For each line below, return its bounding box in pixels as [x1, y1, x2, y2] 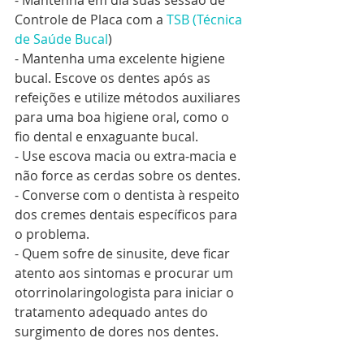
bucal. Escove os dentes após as [15, 69, 214, 88]
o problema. [15, 225, 89, 244]
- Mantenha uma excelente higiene [15, 50, 228, 68]
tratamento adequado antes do [15, 303, 211, 322]
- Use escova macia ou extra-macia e [15, 147, 240, 166]
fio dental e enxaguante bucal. [15, 128, 198, 146]
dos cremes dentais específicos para [15, 206, 240, 224]
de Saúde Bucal [15, 30, 108, 49]
